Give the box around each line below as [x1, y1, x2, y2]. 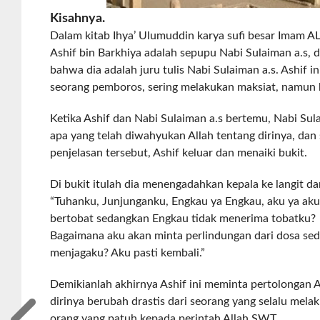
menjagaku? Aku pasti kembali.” [50, 247, 206, 259]
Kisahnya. [50, 12, 106, 25]
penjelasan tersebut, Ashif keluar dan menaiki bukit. [50, 147, 308, 159]
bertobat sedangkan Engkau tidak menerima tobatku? [50, 213, 316, 224]
